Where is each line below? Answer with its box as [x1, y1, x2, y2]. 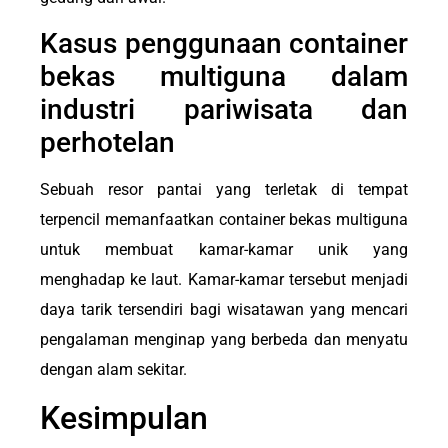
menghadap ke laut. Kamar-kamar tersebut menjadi [40, 270, 408, 289]
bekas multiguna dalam [40, 60, 408, 93]
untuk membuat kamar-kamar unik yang [40, 240, 408, 259]
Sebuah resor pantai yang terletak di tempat [40, 180, 408, 199]
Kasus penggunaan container [40, 27, 408, 60]
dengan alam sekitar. [40, 360, 187, 379]
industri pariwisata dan [40, 93, 408, 126]
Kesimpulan [40, 399, 208, 438]
